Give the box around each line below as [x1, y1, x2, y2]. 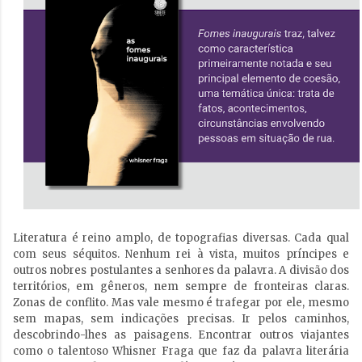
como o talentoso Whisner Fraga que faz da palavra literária [13, 344, 349, 359]
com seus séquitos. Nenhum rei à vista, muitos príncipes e [13, 247, 349, 262]
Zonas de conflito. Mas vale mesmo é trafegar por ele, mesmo [13, 296, 349, 310]
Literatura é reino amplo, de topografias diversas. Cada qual [13, 231, 349, 246]
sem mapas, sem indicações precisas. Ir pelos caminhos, [13, 312, 349, 326]
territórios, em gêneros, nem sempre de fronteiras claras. [13, 280, 349, 294]
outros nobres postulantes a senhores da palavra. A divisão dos [13, 263, 349, 278]
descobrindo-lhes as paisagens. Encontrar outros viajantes [13, 328, 349, 343]
